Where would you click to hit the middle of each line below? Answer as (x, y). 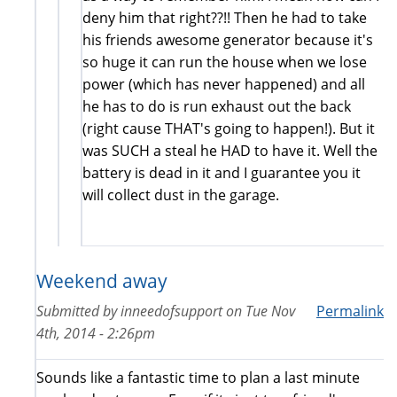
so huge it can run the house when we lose (225, 62)
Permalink (350, 311)
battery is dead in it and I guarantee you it (222, 172)
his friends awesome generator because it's (228, 39)
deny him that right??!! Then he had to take (225, 17)
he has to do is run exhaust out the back (217, 106)
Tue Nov (270, 311)
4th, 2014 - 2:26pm (96, 333)
